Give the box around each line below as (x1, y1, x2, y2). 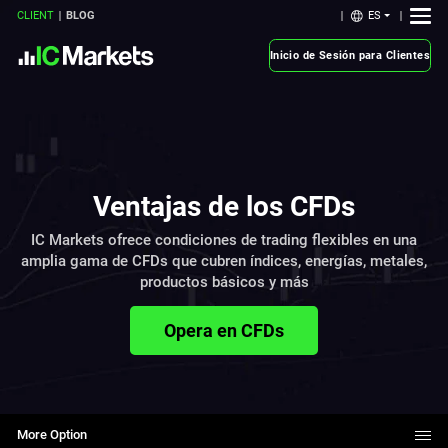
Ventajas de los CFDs (93, 189, 355, 223)
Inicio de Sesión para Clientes (269, 48, 430, 62)
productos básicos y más (139, 273, 309, 292)
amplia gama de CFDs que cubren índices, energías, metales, (21, 252, 427, 271)
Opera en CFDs (164, 319, 284, 341)
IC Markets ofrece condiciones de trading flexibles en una (31, 231, 417, 250)
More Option (17, 427, 88, 443)
